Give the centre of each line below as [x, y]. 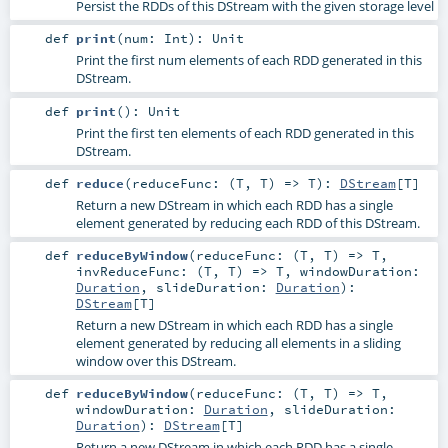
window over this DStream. [155, 360]
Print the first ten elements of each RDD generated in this [244, 132]
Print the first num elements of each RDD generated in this [248, 60]
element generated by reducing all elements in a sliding [238, 342]
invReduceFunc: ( [139, 270]
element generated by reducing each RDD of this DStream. [247, 222]
